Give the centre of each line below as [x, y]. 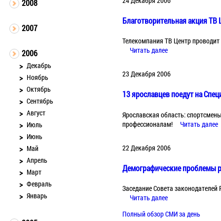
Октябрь [39, 89]
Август [36, 113]
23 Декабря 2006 [147, 74]
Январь [37, 196]
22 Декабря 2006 [147, 147]
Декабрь [39, 65]
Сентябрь [40, 101]
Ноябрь [37, 77]
